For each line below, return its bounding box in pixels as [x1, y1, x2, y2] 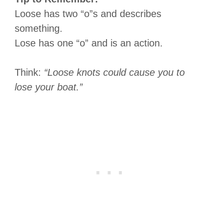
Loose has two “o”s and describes [15, 8, 161, 19]
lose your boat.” [15, 81, 83, 92]
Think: [15, 66, 44, 78]
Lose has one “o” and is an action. [15, 37, 163, 48]
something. [15, 22, 63, 34]
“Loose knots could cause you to [44, 66, 185, 78]
